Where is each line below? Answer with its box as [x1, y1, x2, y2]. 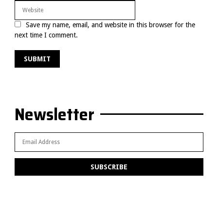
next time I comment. [15, 31, 78, 39]
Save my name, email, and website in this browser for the [26, 21, 195, 29]
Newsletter [15, 101, 94, 127]
